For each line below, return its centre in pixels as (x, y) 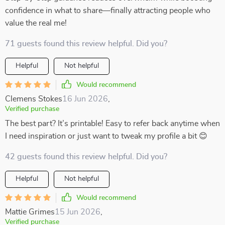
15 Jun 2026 (78, 212)
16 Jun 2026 (85, 99)
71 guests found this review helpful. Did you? (86, 44)
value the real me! (36, 23)
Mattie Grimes (30, 212)
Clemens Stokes (34, 99)
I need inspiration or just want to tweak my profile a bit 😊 (106, 136)
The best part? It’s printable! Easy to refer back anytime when (113, 124)
